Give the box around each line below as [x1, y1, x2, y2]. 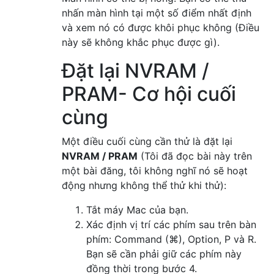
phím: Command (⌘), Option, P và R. [86, 233, 256, 246]
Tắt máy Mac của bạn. [86, 204, 188, 217]
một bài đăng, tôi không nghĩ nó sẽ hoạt [62, 165, 248, 177]
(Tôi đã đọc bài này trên [138, 150, 252, 163]
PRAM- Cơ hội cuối [62, 82, 236, 106]
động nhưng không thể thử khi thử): [62, 179, 226, 192]
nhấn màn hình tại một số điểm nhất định [62, 7, 251, 20]
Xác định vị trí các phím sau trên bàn [86, 218, 256, 231]
